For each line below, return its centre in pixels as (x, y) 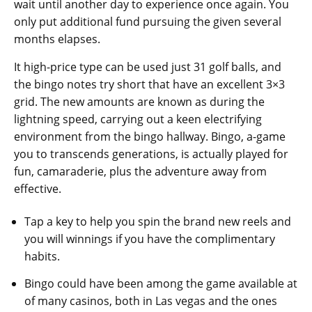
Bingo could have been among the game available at (161, 284)
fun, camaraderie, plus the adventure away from (140, 172)
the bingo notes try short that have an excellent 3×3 (149, 85)
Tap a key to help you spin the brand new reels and (158, 222)
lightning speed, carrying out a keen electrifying (138, 119)
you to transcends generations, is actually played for (151, 154)
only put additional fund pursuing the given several (148, 22)
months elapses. (57, 39)
